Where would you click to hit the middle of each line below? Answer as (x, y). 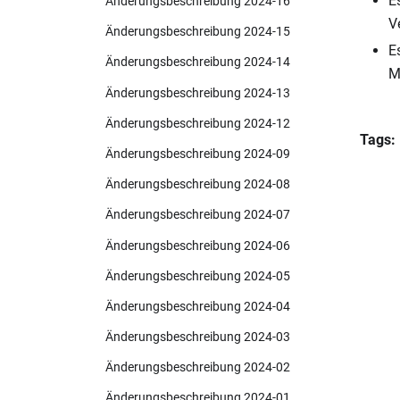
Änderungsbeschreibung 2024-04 (198, 306)
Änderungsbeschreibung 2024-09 (198, 154)
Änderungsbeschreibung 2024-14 (198, 62)
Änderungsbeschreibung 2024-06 (198, 246)
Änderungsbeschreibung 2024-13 (198, 93)
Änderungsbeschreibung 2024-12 (198, 123)
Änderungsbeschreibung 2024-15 (198, 32)
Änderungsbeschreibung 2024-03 (198, 337)
